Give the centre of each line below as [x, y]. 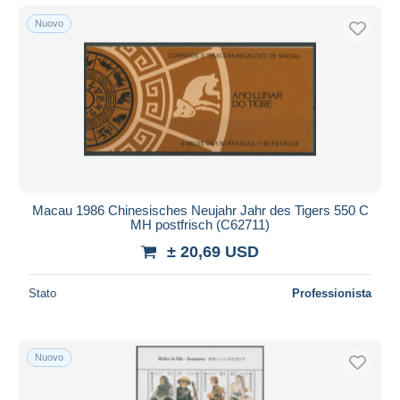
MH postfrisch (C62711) [200, 224]
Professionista [332, 293]
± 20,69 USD [213, 251]
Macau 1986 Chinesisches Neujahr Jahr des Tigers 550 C [200, 210]
